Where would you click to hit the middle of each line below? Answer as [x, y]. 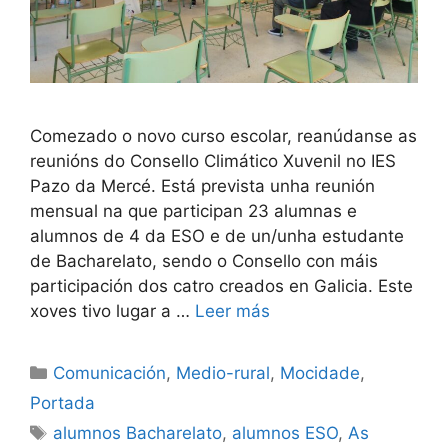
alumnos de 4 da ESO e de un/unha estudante [217, 235]
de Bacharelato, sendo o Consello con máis [204, 260]
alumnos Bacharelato [138, 432]
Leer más [232, 310]
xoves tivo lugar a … [112, 310]
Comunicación [110, 372]
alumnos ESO [285, 432]
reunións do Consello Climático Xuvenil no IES [213, 160]
